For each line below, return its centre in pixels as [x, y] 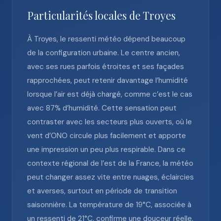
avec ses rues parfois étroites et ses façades [106, 67]
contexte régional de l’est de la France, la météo [110, 163]
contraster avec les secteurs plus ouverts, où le [110, 122]
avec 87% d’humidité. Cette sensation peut [102, 108]
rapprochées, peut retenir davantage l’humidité [108, 80]
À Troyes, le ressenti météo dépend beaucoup [106, 39]
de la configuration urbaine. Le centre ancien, [104, 53]
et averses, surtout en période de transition [102, 191]
